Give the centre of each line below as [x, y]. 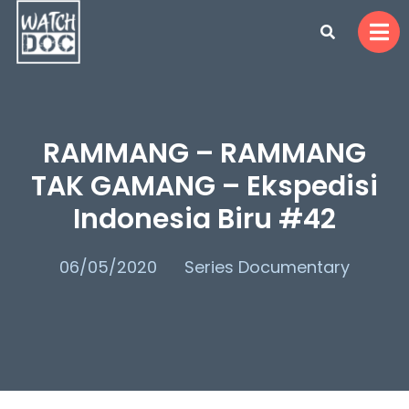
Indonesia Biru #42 [204, 219]
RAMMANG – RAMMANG [204, 153]
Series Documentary [267, 267]
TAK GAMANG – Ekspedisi [204, 186]
